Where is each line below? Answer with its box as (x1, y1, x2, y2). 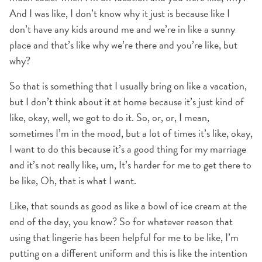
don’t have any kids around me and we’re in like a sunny (9, 21, 235, 37)
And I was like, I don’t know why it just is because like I (9, 5, 230, 21)
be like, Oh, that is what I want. (9, 173, 136, 188)
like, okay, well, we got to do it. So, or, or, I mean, (9, 109, 209, 125)
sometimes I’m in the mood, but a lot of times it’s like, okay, (9, 125, 253, 141)
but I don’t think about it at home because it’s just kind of (9, 94, 244, 109)
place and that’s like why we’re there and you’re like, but (9, 37, 237, 53)
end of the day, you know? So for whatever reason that (9, 213, 233, 229)
